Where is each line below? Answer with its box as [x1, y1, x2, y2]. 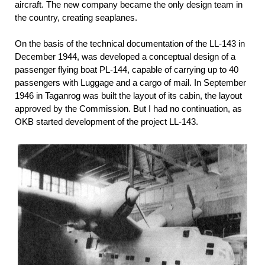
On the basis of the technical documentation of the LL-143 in [15, 38, 245, 49]
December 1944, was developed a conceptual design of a [15, 51, 235, 62]
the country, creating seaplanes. [15, 12, 137, 23]
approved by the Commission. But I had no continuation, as [15, 104, 242, 114]
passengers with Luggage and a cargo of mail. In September [15, 77, 246, 88]
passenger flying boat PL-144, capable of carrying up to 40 [15, 64, 238, 75]
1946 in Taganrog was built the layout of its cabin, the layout [15, 91, 242, 101]
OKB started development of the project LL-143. [15, 117, 198, 127]
